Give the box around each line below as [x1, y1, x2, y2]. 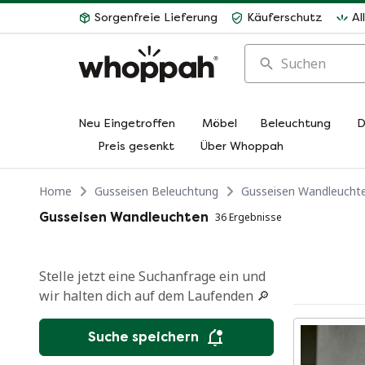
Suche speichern [88, 329, 199, 345]
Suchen [244, 44, 288, 62]
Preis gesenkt [98, 139, 174, 153]
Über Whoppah [200, 139, 284, 153]
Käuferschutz [247, 11, 323, 24]
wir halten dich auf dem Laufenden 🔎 [39, 287, 270, 305]
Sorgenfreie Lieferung [95, 11, 218, 24]
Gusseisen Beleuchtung [95, 183, 218, 199]
